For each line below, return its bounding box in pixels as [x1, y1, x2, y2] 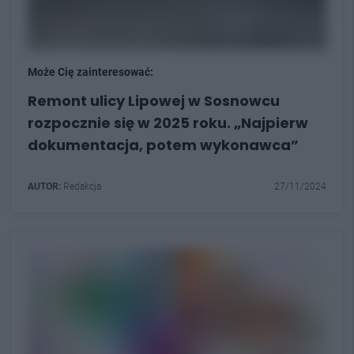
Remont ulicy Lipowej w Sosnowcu [28, 91, 280, 111]
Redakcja [61, 181, 101, 192]
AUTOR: [28, 181, 61, 192]
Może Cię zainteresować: [28, 66, 153, 78]
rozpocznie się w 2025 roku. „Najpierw [28, 113, 308, 133]
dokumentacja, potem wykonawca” [28, 135, 299, 155]
